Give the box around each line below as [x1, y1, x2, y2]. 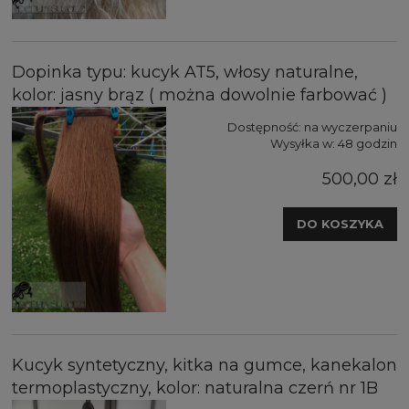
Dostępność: [227, 119, 301, 134]
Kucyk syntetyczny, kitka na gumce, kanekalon [12, 354, 397, 375]
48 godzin [338, 135, 397, 151]
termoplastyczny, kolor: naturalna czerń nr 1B [12, 377, 378, 398]
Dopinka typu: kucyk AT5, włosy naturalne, [12, 61, 358, 82]
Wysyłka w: [270, 135, 335, 151]
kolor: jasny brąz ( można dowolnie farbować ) [12, 84, 387, 105]
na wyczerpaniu [304, 119, 397, 134]
